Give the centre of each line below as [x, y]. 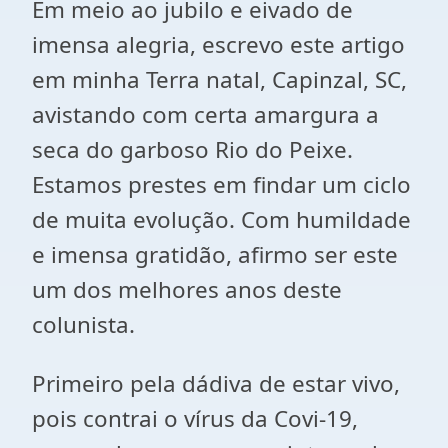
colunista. [83, 324]
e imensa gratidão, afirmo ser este [215, 254]
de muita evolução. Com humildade [221, 219]
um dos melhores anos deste [187, 289]
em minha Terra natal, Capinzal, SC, [219, 79]
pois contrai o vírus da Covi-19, [195, 418]
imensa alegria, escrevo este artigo [218, 44]
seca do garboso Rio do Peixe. [192, 149]
